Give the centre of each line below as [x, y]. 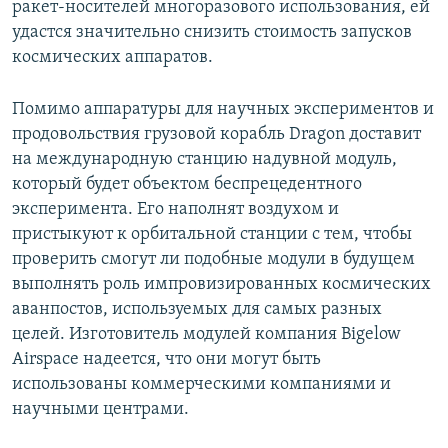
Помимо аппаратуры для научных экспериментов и [223, 110]
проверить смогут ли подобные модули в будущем [213, 260]
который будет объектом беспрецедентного [187, 185]
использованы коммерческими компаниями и [201, 385]
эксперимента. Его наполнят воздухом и [175, 210]
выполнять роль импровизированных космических [221, 285]
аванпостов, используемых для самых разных [197, 310]
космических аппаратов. [112, 58]
